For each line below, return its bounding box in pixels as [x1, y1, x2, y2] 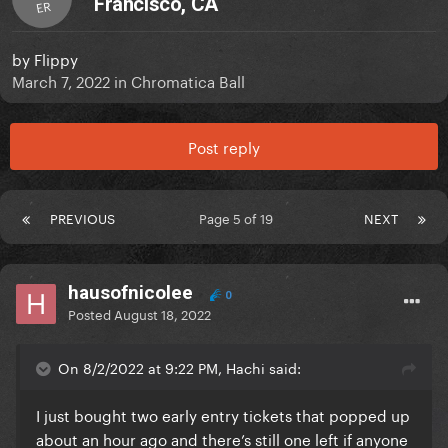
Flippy [34, 46, 78, 71]
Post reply [188, 134, 260, 159]
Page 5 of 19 [199, 207, 280, 228]
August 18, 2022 [114, 303, 211, 324]
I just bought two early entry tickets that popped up [36, 402, 410, 427]
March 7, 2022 [12, 68, 110, 93]
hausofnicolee [68, 281, 193, 305]
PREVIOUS [50, 207, 115, 228]
